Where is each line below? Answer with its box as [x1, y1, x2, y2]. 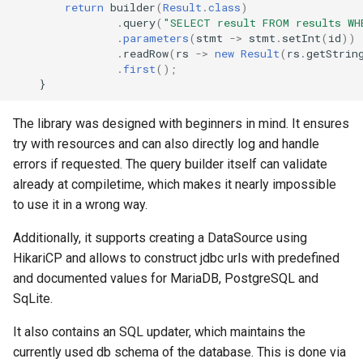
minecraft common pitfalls [209, 96, 357, 112]
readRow [123, 45, 169, 61]
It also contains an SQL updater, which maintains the [13, 324, 305, 340]
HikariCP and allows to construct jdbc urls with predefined [13, 250, 340, 266]
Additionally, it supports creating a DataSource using [13, 230, 307, 246]
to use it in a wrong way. [13, 197, 147, 212]
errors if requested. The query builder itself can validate [13, 156, 327, 172]
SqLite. [13, 291, 53, 306]
